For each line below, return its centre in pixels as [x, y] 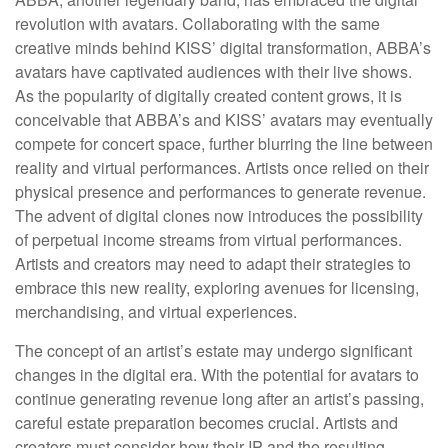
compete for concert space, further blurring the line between [224, 143]
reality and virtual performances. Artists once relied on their [222, 167]
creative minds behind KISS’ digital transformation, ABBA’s [223, 47]
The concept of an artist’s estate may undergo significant [213, 350]
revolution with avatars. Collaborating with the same [197, 23]
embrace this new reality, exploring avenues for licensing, [217, 287]
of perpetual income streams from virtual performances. [208, 239]
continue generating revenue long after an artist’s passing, [219, 398]
